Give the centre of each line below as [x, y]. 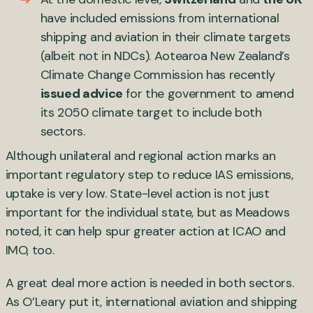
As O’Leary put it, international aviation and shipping [152, 301]
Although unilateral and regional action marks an [140, 155]
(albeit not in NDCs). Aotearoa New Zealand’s [165, 56]
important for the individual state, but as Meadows [147, 212]
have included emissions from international [160, 18]
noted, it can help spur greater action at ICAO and [145, 231]
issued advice [81, 93]
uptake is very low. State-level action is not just [137, 193]
